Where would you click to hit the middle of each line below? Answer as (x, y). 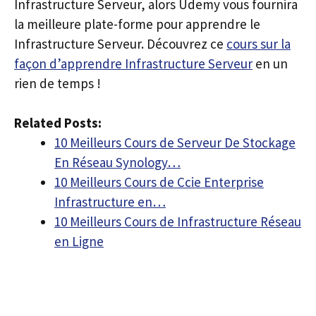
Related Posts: (58, 123)
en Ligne (79, 241)
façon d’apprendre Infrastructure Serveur (133, 63)
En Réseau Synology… (117, 162)
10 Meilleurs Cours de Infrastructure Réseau (178, 221)
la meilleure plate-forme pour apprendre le (137, 24)
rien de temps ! (57, 83)
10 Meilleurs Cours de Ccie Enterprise (159, 182)
